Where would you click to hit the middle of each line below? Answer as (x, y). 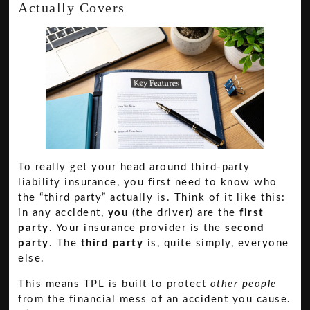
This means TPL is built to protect (114, 284)
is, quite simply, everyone (216, 244)
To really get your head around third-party (134, 167)
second (245, 228)
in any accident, (63, 213)
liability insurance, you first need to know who (148, 183)
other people (243, 284)
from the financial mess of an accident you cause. (155, 299)
